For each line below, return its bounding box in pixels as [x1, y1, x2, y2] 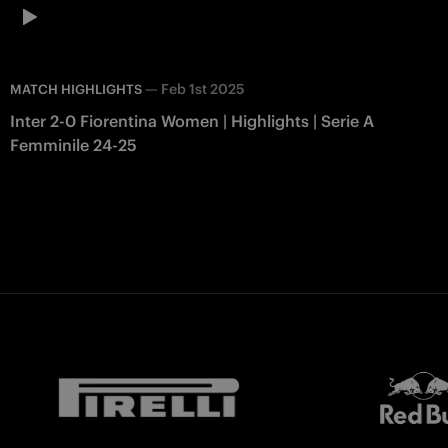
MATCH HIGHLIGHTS [10, 80, 142, 98]
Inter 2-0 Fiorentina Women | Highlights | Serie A [10, 110, 374, 131]
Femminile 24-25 [10, 134, 137, 155]
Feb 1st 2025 [161, 79, 244, 98]
